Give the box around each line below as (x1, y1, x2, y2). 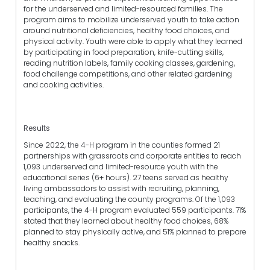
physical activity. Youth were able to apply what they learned (24, 36, 242, 47)
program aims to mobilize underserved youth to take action (24, 14, 239, 25)
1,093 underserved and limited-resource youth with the (24, 161, 218, 172)
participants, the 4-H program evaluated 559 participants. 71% (24, 204, 246, 215)
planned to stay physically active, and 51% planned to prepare (24, 226, 246, 237)
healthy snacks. (24, 237, 80, 248)
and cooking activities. (24, 80, 104, 90)
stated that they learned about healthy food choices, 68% (24, 215, 228, 226)
